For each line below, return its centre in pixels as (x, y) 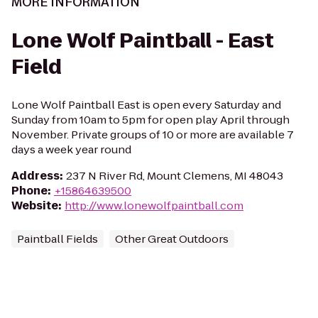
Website (35, 205)
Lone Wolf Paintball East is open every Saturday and (146, 105)
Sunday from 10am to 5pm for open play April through (150, 120)
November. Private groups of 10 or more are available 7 (153, 135)
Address (35, 176)
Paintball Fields (57, 239)
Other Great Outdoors (172, 239)
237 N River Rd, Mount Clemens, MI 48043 (175, 176)
